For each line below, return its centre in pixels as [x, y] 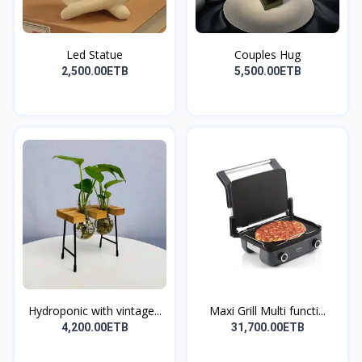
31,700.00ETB [267, 327]
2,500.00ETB [95, 71]
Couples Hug [267, 54]
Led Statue [95, 54]
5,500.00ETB [267, 71]
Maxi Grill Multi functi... [267, 310]
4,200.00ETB [95, 327]
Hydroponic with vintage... [95, 310]
